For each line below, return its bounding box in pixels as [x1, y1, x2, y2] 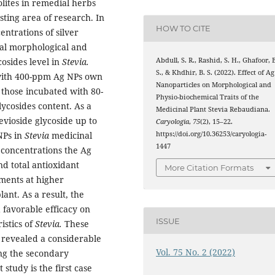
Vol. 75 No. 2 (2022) [156, 246, 236, 258]
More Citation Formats [165, 163, 254, 173]
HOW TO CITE [156, 23, 211, 34]
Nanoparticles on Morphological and [156, 80, 272, 89]
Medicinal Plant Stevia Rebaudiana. [156, 104, 271, 114]
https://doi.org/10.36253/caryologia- [156, 129, 267, 138]
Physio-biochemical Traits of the [156, 92, 260, 101]
